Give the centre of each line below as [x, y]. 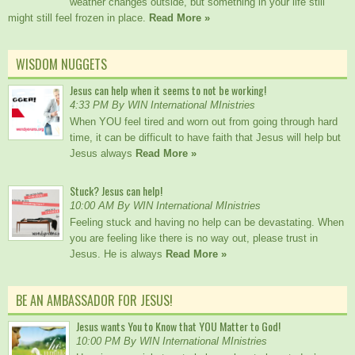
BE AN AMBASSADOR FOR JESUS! [94, 301]
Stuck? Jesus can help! [116, 191]
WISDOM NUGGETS [61, 65]
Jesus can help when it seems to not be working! [168, 90]
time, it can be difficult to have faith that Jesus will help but [205, 138]
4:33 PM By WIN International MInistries [162, 105]
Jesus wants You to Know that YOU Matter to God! [178, 326]
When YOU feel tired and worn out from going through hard [204, 122]
